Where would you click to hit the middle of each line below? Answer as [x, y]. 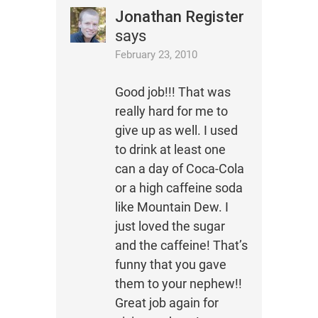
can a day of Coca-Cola [179, 169]
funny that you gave [170, 265]
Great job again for [166, 303]
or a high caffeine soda [179, 188]
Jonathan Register [179, 17]
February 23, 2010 [156, 55]
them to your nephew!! [178, 284]
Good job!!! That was [172, 92]
